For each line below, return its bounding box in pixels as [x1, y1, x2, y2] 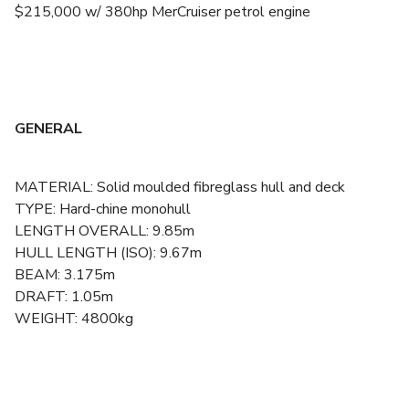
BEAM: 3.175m [15, 265, 115, 285]
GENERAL [15, 119, 82, 139]
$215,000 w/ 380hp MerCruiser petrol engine [15, 2, 310, 22]
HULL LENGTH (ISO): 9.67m [15, 243, 216, 263]
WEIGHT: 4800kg [15, 309, 133, 329]
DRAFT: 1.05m [15, 287, 113, 307]
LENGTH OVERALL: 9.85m [15, 221, 194, 241]
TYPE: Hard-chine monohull [15, 199, 191, 219]
